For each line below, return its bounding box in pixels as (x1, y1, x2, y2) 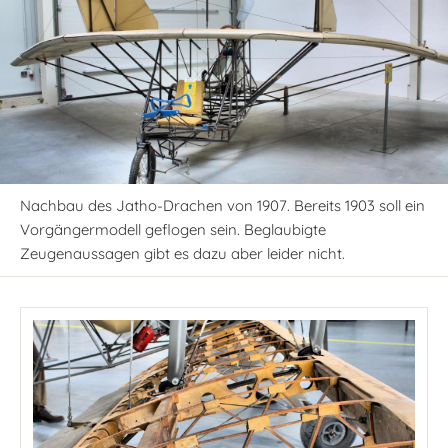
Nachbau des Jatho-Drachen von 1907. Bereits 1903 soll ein (20, 196, 425, 216)
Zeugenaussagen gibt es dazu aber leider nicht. (20, 244, 345, 264)
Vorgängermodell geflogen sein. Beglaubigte (20, 220, 326, 240)
